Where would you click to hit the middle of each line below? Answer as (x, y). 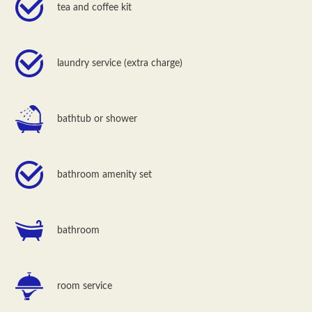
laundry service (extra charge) (120, 63)
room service (85, 286)
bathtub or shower (97, 119)
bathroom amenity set (105, 174)
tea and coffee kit (95, 7)
